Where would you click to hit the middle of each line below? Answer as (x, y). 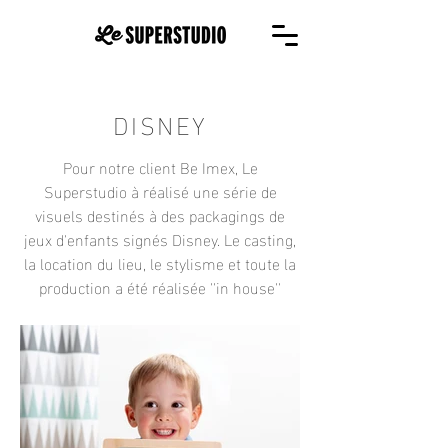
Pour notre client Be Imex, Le (160, 166)
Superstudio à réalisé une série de (160, 190)
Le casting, (260, 238)
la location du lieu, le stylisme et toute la (160, 262)
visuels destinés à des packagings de (160, 214)
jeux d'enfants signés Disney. (124, 238)
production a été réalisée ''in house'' (160, 286)
